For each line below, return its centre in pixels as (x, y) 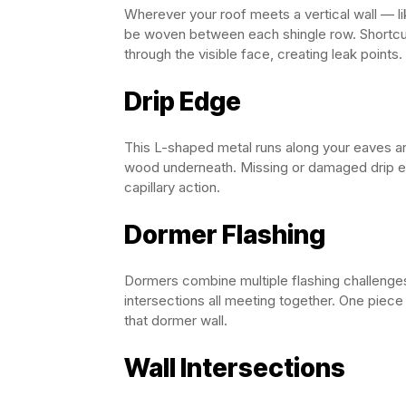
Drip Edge (183, 101)
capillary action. (172, 187)
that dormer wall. (176, 320)
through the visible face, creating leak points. (263, 54)
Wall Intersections (235, 368)
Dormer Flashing (225, 235)
